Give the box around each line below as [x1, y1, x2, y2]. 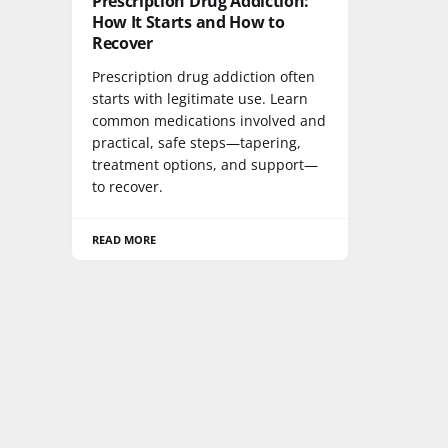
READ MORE [92, 232, 157, 248]
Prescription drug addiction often [92, 67, 315, 87]
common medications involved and [92, 111, 326, 131]
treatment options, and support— [92, 155, 318, 175]
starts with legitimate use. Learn [92, 89, 308, 109]
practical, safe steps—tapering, [92, 133, 301, 153]
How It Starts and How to [92, 11, 285, 34]
